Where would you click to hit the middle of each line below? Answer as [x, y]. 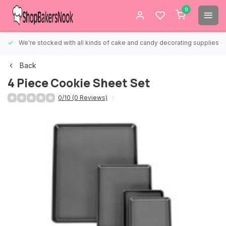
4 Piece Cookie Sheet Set [79, 83]
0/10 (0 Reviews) [83, 98]
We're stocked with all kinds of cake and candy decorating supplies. [120, 43]
